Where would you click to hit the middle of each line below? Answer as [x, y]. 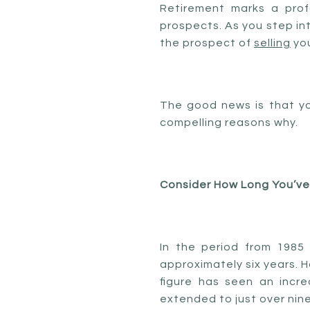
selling [272, 43]
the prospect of [207, 43]
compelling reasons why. [229, 122]
